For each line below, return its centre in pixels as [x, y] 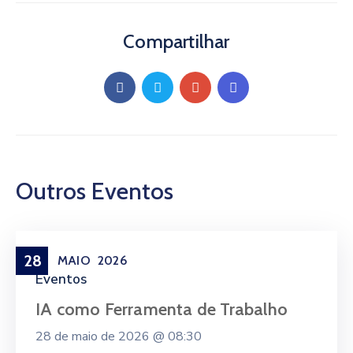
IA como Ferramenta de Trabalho [162, 309]
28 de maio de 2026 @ [102, 336]
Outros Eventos [95, 191]
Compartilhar [176, 41]
